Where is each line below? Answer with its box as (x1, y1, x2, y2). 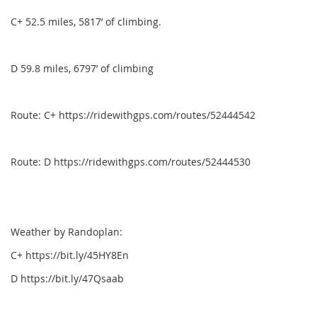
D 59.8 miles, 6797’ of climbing (11, 62, 154, 76)
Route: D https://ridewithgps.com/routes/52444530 (11, 155, 250, 169)
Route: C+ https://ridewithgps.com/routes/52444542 (11, 108, 255, 122)
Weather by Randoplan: (11, 225, 125, 239)
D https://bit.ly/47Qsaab (11, 272, 124, 286)
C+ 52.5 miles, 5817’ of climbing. (11, 15, 161, 29)
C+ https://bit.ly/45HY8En (11, 248, 129, 263)
